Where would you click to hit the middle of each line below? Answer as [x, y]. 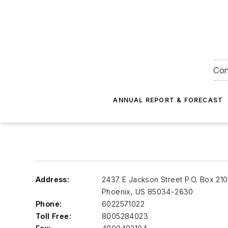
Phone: [49, 204]
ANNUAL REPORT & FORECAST [168, 100]
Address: [53, 179]
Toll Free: [53, 216]
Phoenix [116, 192]
